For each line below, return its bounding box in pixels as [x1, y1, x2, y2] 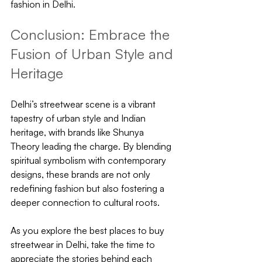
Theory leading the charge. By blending [11, 140, 174, 152]
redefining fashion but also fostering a [11, 182, 167, 194]
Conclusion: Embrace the [11, 25, 174, 43]
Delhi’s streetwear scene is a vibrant [11, 98, 158, 110]
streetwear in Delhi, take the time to [11, 238, 157, 250]
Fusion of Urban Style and [11, 44, 177, 63]
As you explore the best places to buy [11, 224, 167, 236]
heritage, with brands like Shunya [11, 126, 146, 138]
